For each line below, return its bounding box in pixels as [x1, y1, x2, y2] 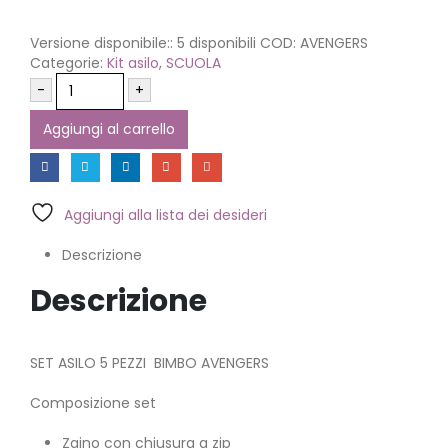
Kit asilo [107, 53, 159, 73]
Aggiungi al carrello [43, 119, 175, 139]
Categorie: [30, 53, 107, 73]
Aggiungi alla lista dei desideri [64, 204, 267, 225]
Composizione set [30, 392, 156, 413]
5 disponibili [177, 33, 256, 53]
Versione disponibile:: [30, 33, 177, 53]
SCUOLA [166, 53, 221, 73]
